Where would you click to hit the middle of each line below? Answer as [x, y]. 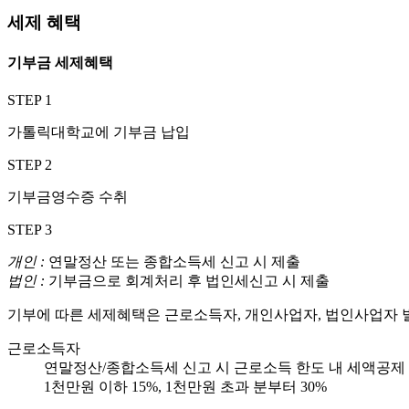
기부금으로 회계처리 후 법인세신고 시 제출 [187, 281]
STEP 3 [30, 230]
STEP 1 [30, 100]
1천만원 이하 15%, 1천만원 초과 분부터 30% [185, 387]
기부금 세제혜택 [60, 62]
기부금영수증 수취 [68, 197]
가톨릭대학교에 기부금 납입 [99, 132]
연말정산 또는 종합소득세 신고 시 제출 [173, 262]
